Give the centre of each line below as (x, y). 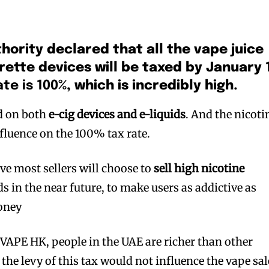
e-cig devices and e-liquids (117, 114)
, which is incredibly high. (153, 86)
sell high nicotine (199, 168)
